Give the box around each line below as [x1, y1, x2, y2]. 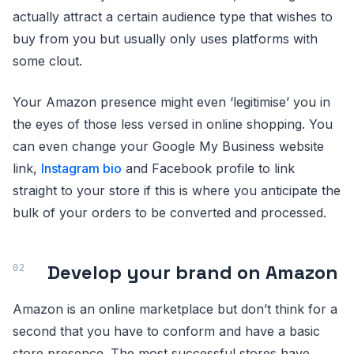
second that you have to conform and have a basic [13, 323, 320, 339]
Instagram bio [41, 160, 122, 176]
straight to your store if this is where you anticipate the [13, 183, 341, 198]
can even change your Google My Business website [13, 138, 324, 154]
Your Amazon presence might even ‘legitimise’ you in [13, 94, 330, 110]
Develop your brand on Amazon [47, 260, 338, 284]
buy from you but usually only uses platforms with [13, 31, 318, 47]
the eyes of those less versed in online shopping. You [13, 116, 333, 132]
